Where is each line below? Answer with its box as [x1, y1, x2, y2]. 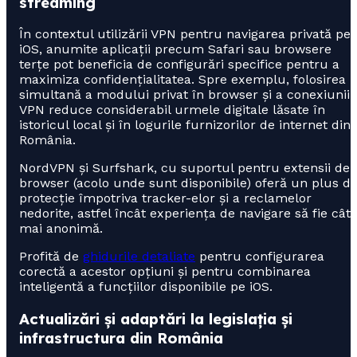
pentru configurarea [195, 249, 324, 265]
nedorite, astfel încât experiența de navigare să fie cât [19, 206, 351, 222]
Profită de [19, 249, 83, 265]
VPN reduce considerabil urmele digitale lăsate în [19, 102, 325, 118]
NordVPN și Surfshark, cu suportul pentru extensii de [19, 160, 350, 176]
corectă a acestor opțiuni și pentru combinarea [19, 264, 311, 280]
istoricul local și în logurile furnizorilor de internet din [19, 117, 351, 133]
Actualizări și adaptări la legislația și [19, 308, 292, 328]
